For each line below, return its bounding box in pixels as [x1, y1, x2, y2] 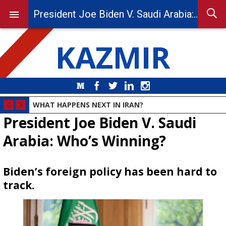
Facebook [105, 81, 133, 90]
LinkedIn [137, 81, 161, 90]
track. [3, 178, 34, 192]
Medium [89, 81, 112, 90]
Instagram [153, 81, 182, 90]
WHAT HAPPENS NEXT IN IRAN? [33, 100, 143, 109]
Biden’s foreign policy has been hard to [3, 164, 217, 179]
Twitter [121, 81, 141, 90]
